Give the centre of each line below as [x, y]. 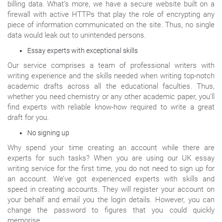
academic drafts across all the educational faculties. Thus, [111, 86]
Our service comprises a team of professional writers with [111, 65]
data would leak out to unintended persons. [77, 35]
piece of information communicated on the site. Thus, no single [111, 25]
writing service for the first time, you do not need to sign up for [111, 168]
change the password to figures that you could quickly [111, 210]
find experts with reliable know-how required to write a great [111, 107]
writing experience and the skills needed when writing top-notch [111, 76]
